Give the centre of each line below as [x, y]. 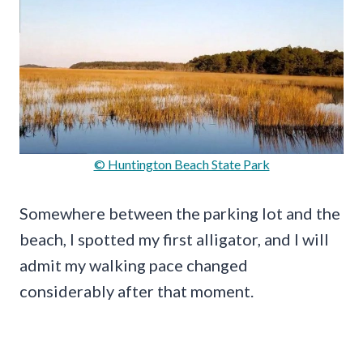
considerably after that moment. [137, 291]
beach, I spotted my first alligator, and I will [174, 239]
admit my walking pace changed [134, 265]
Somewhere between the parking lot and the [180, 214]
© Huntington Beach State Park [181, 164]
